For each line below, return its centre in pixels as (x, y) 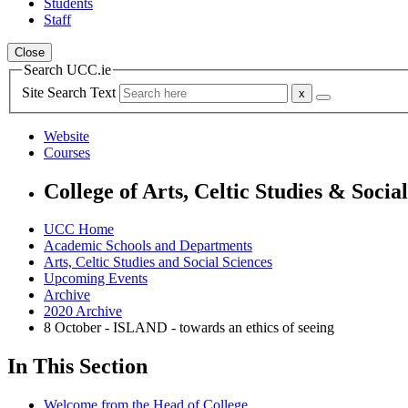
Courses (67, 152)
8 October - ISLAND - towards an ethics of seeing (189, 328)
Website (66, 136)
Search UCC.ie (67, 70)
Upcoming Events (96, 279)
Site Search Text (71, 92)
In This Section (77, 367)
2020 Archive (83, 311)
